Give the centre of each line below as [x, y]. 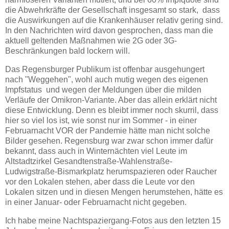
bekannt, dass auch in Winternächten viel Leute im [96, 151]
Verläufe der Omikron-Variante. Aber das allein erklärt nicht [111, 100]
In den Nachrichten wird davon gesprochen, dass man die [109, 31]
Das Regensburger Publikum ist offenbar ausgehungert [105, 69]
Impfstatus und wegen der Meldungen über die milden [103, 89]
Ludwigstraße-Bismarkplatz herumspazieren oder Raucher [111, 171]
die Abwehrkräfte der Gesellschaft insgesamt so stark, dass [112, 10]
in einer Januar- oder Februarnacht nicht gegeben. [96, 202]
